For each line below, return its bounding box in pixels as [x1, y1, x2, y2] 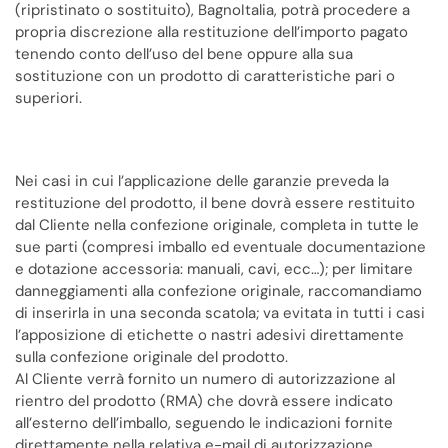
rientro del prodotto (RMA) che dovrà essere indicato [15, 390, 393, 411]
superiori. [15, 87, 82, 108]
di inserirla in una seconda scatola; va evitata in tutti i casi [15, 302, 425, 323]
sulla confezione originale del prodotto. [15, 346, 288, 367]
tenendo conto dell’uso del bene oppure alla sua [15, 43, 353, 64]
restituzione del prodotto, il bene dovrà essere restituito [15, 192, 415, 213]
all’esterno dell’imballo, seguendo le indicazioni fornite [15, 412, 393, 433]
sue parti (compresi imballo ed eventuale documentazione [15, 236, 426, 257]
